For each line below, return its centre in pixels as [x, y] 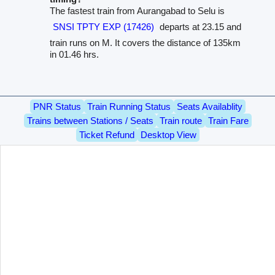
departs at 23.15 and [199, 26]
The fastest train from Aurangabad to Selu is [137, 10]
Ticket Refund [107, 135]
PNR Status [57, 107]
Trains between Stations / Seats [90, 121]
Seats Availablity [209, 107]
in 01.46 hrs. [75, 54]
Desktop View [168, 135]
